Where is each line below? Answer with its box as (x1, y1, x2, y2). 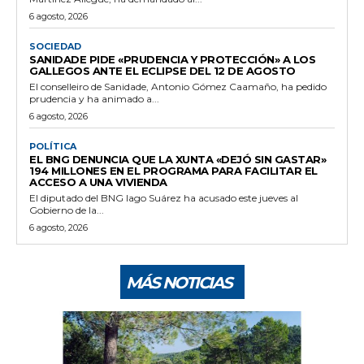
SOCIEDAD (29, 40, 81, 52)
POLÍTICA (29, 140, 76, 152)
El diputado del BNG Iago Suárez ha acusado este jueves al (29, 191, 298, 204)
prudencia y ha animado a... (29, 92, 159, 105)
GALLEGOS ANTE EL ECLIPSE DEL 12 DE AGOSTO (29, 63, 296, 77)
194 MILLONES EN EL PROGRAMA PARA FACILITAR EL (29, 163, 318, 177)
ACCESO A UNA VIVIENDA (29, 175, 167, 188)
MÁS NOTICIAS (125, 272, 232, 292)
